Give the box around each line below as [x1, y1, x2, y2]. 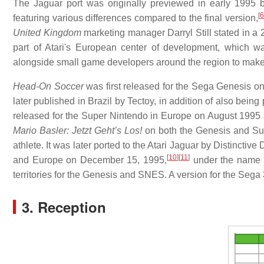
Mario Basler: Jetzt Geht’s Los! [13, 125, 142, 136]
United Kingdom [13, 27, 81, 38]
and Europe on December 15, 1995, [13, 154, 167, 165]
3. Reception [22, 196, 106, 217]
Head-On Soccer [13, 81, 84, 91]
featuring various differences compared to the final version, [13, 12, 259, 23]
